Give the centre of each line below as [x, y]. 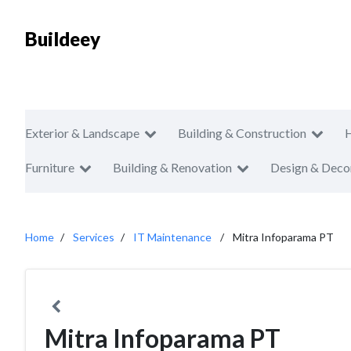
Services [94, 237]
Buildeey [63, 39]
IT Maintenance [172, 237]
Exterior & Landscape [82, 133]
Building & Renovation [172, 167]
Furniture [50, 167]
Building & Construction [242, 133]
